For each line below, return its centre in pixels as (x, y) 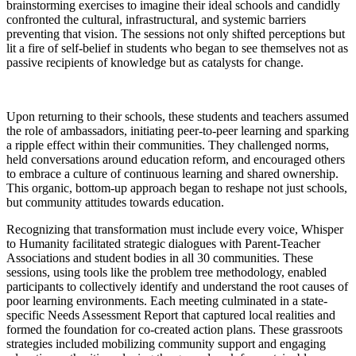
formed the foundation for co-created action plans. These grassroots (174, 330)
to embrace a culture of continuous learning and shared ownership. (172, 174)
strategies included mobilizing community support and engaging (166, 344)
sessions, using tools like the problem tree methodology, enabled (166, 273)
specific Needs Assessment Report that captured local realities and (171, 315)
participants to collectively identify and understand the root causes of (177, 287)
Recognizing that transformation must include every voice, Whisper (175, 230)
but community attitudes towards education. (115, 203)
